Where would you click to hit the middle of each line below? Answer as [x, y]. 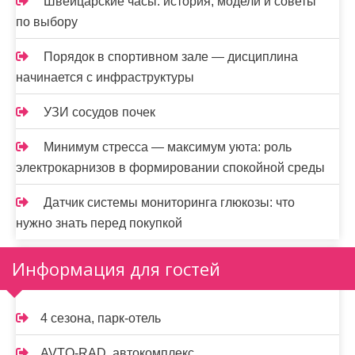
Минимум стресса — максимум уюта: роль [168, 147]
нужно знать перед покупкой [99, 223]
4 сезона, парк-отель [101, 318]
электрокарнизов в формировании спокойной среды [170, 168]
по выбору [47, 22]
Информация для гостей [116, 269]
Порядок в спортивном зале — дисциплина [171, 57]
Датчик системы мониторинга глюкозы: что [169, 202]
